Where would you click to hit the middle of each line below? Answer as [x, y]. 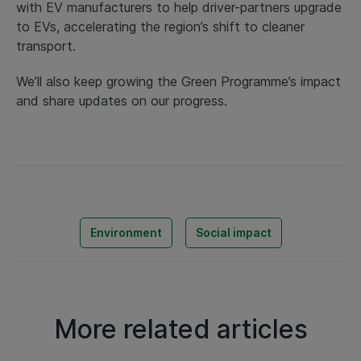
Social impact [233, 232]
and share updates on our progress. [122, 100]
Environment [126, 232]
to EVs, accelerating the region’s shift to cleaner [160, 26]
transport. [46, 46]
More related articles [180, 329]
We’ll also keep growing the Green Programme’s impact [178, 81]
